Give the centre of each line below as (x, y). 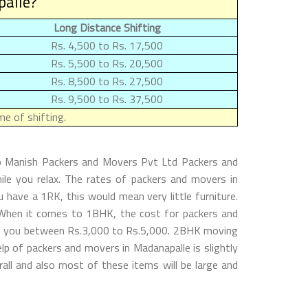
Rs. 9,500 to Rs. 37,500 (107, 99)
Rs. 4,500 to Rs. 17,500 (107, 45)
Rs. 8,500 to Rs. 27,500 (107, 81)
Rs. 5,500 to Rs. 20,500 (107, 63)
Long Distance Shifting (107, 27)
